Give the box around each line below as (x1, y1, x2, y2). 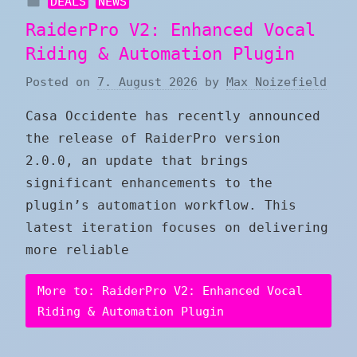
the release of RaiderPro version (25, 131, 280, 147)
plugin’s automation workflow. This (25, 198, 296, 214)
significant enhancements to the (25, 175, 273, 191)
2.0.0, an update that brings (25, 153, 249, 169)
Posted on (25, 75, 97, 90)
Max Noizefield (226, 75, 327, 90)
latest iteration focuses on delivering (25, 220, 328, 236)
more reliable (25, 242, 129, 258)
